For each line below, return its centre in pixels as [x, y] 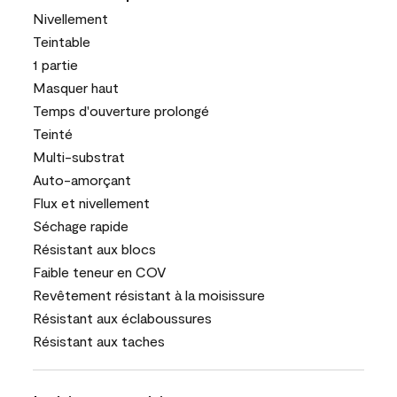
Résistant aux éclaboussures [122, 317]
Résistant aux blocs [94, 248]
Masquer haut [76, 87]
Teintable [62, 41]
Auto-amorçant [82, 179]
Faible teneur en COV [100, 271]
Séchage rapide [81, 225]
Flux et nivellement [91, 202]
